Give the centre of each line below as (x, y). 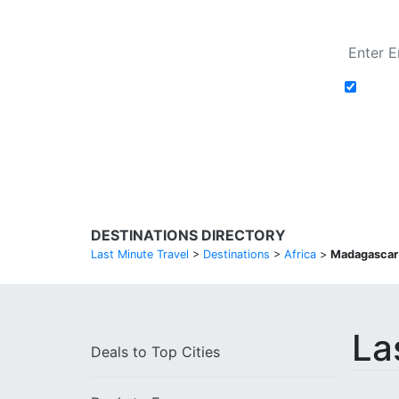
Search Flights (175, 122)
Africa (300, 254)
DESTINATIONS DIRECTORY (188, 235)
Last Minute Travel (140, 254)
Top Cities (186, 352)
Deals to (121, 352)
